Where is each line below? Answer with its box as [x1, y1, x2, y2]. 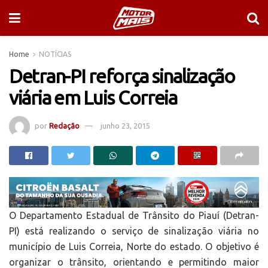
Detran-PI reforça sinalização [9, 65, 235, 87]
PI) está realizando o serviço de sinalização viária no [9, 226, 259, 237]
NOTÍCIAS [39, 50, 71, 58]
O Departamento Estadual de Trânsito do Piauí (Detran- [9, 210, 259, 221]
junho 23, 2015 [100, 121, 150, 130]
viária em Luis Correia [9, 87, 177, 108]
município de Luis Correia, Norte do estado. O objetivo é [9, 241, 259, 252]
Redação [49, 121, 80, 130]
